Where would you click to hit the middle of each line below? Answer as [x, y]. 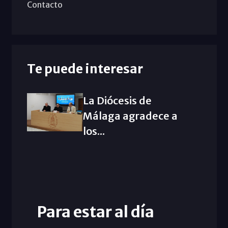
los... [94, 131]
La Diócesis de [117, 100]
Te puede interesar [85, 68]
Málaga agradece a [130, 116]
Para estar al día [95, 211]
